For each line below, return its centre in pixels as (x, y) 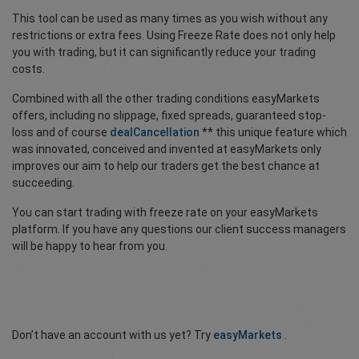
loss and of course (61, 132)
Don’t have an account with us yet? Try (113, 335)
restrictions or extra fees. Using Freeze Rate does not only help (174, 35)
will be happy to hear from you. (90, 246)
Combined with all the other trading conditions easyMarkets (166, 99)
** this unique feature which (274, 132)
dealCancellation (156, 132)
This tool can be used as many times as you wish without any (170, 18)
